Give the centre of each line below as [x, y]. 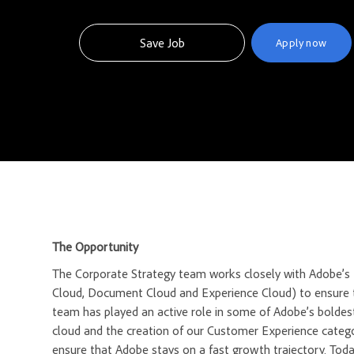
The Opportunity [97, 247]
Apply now [301, 43]
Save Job [162, 43]
